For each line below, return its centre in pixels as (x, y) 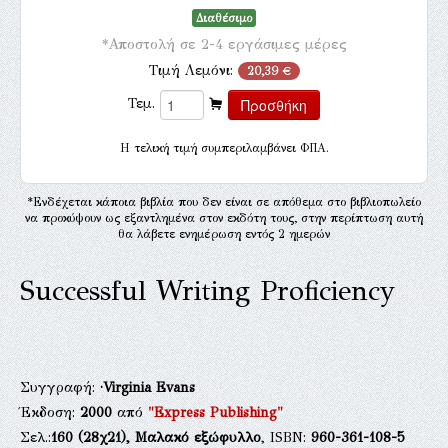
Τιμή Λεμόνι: (193, 70)
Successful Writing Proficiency (207, 290)
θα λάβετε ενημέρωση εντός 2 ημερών (224, 233)
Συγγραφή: (60, 387)
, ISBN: (286, 437)
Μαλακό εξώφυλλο (198, 437)
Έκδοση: (50, 412)
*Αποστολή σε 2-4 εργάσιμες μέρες (224, 43)
